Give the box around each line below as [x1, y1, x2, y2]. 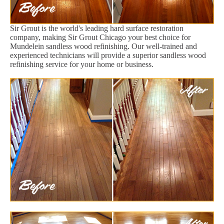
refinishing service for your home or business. [10, 59, 153, 68]
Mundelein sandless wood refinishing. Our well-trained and [10, 41, 197, 50]
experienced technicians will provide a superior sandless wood [10, 50, 206, 59]
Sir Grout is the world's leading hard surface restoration [10, 23, 183, 32]
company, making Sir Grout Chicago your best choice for [10, 32, 190, 41]
